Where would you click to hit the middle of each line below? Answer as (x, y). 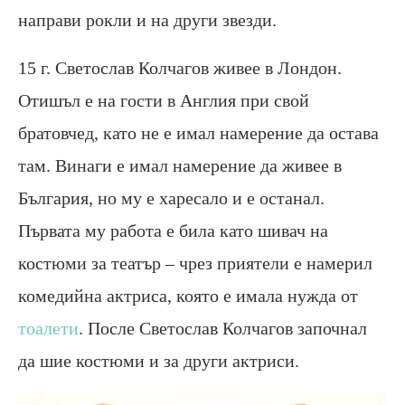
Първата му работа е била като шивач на (173, 230)
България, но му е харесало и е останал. (171, 198)
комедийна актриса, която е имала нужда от (188, 295)
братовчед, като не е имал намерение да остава (198, 132)
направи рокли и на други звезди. (147, 19)
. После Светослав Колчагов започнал (223, 328)
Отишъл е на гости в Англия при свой (164, 100)
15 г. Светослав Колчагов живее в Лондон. (180, 67)
